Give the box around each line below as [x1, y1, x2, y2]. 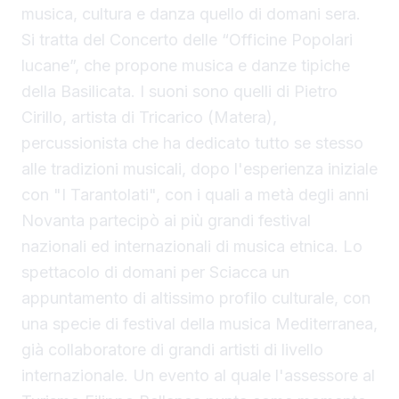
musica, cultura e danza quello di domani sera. [21, 4, 361, 23]
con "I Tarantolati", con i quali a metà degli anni [21, 184, 369, 204]
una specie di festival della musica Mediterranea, [21, 313, 378, 333]
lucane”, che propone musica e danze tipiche [21, 55, 350, 75]
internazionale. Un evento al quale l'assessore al [21, 365, 375, 385]
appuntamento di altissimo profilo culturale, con [21, 288, 370, 307]
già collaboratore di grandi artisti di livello [21, 339, 323, 359]
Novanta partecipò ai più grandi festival [21, 210, 311, 230]
